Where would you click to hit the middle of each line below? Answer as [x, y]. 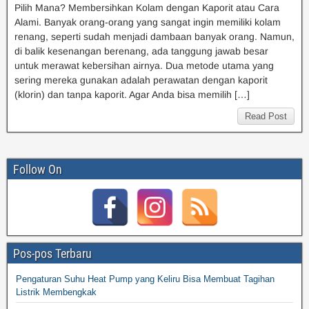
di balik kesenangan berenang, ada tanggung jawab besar [141, 51]
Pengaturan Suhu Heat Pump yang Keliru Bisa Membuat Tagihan [145, 279]
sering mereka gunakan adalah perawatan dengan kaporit [141, 80]
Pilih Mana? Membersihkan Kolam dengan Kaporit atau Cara [147, 8]
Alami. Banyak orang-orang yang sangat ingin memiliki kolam [148, 22]
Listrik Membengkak [56, 292]
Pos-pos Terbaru [52, 254]
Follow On [38, 170]
